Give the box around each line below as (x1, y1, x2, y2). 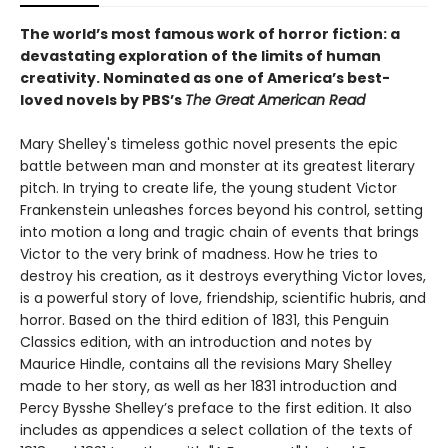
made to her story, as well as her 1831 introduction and (20, 376, 397, 397)
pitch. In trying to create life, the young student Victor (20, 178, 397, 199)
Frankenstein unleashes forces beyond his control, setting (20, 200, 423, 221)
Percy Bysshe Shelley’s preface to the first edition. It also (20, 398, 412, 419)
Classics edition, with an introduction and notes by (20, 332, 372, 353)
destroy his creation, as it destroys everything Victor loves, (20, 266, 426, 287)
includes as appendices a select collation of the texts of (20, 420, 413, 441)
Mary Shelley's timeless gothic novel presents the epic (20, 134, 398, 155)
